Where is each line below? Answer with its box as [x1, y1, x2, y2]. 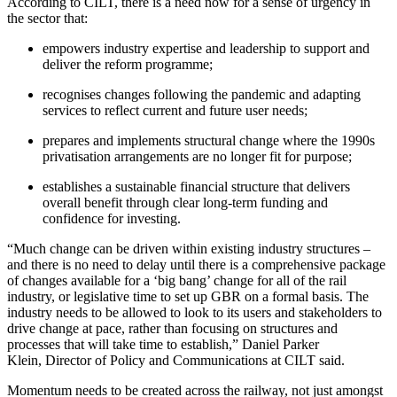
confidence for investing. [43, 210, 181, 226]
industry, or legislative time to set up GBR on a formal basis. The [7, 288, 369, 304]
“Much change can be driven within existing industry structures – [7, 240, 370, 256]
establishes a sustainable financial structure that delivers [43, 178, 350, 194]
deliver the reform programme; [43, 56, 213, 72]
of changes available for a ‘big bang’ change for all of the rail [7, 272, 346, 288]
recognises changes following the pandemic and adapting [43, 86, 361, 102]
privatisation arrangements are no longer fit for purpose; [43, 148, 352, 164]
